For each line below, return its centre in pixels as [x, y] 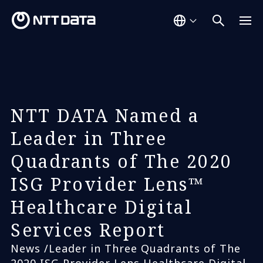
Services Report [88, 230]
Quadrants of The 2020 [122, 161]
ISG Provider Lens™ [107, 184]
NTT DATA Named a [105, 115]
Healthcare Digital [102, 207]
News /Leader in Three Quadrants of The [126, 248]
